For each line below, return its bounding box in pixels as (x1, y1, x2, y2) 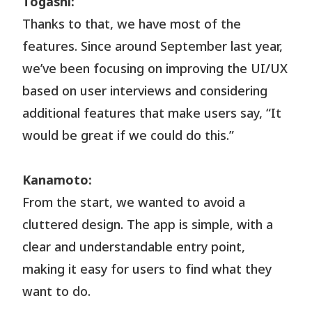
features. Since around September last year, (22, 38, 283, 57)
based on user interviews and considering (22, 82, 268, 102)
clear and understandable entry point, (22, 238, 246, 258)
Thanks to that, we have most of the (22, 15, 242, 35)
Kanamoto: (22, 171, 93, 191)
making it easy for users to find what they (22, 260, 272, 280)
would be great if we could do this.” (22, 127, 235, 146)
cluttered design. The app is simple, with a (22, 216, 274, 235)
